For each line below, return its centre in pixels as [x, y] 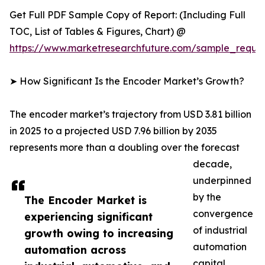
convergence [223, 214]
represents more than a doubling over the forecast [125, 148]
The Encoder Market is [85, 200]
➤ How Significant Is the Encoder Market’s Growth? [127, 81]
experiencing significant [88, 217]
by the [207, 197]
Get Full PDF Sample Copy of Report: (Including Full [127, 15]
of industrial [220, 230]
